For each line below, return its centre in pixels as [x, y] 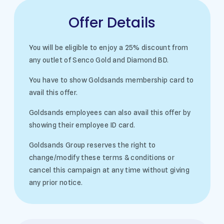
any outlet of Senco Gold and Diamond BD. [99, 60]
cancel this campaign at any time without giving [109, 170]
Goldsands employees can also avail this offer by [110, 112]
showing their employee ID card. [82, 125]
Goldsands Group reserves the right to [92, 145]
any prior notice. [56, 182]
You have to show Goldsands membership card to [111, 80]
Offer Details [112, 22]
